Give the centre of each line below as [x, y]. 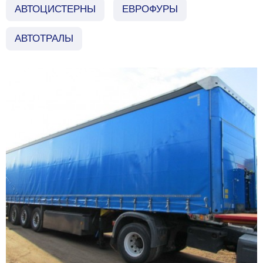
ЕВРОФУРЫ [150, 9]
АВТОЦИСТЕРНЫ [55, 9]
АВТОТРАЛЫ [44, 38]
